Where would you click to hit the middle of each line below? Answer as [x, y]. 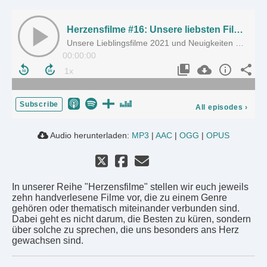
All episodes [219, 107]
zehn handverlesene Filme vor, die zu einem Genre [119, 197]
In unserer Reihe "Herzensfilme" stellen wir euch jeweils [130, 187]
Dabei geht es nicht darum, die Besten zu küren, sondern [131, 219]
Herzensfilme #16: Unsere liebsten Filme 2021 [238, 29]
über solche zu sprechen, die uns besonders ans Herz [125, 229]
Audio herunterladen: [90, 135]
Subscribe [39, 104]
